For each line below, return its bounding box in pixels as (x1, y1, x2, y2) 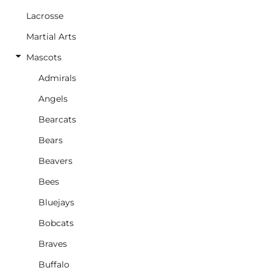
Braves (38, 238, 67, 249)
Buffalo (38, 259, 69, 270)
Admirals (38, 73, 76, 83)
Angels (38, 93, 68, 104)
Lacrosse (26, 10, 63, 21)
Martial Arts (26, 31, 76, 42)
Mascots (26, 52, 62, 63)
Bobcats (38, 218, 74, 229)
